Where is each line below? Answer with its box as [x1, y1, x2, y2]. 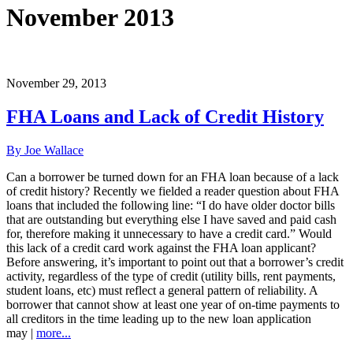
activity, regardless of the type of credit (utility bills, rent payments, [6, 269, 336, 283]
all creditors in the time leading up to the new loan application [6, 311, 311, 325]
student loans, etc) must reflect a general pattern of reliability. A [6, 283, 318, 297]
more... [36, 325, 71, 340]
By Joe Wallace [6, 143, 84, 157]
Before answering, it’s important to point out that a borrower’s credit [6, 255, 344, 269]
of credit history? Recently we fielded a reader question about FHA [6, 184, 339, 198]
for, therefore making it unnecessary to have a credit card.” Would [6, 226, 332, 240]
